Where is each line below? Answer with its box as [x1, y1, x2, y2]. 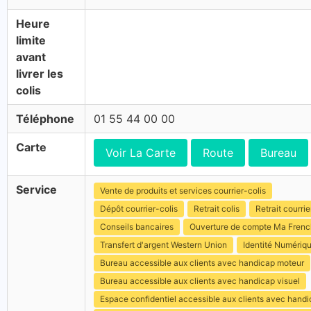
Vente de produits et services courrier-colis [100, 185, 266, 196]
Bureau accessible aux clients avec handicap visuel [100, 276, 300, 286]
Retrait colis [194, 203, 239, 214]
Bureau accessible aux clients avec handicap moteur [100, 258, 304, 268]
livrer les [16, 67, 63, 81]
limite [16, 33, 46, 47]
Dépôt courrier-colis [100, 203, 178, 214]
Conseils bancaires [100, 221, 174, 232]
